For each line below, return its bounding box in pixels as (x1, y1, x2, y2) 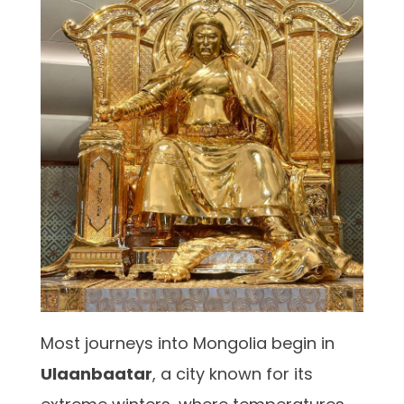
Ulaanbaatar (41, 362, 152, 385)
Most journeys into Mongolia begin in (41, 331, 335, 354)
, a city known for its (152, 362, 313, 385)
